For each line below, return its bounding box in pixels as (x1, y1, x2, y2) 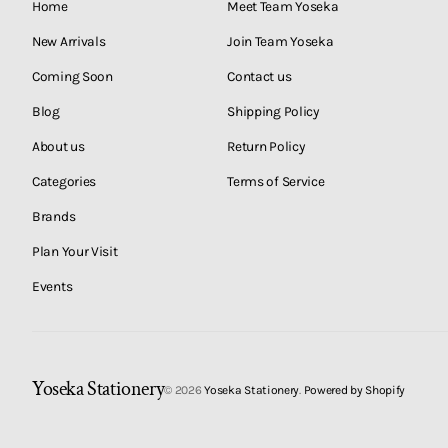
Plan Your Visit (32, 243, 118, 259)
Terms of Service (227, 173, 325, 189)
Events (32, 278, 73, 294)
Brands (32, 208, 76, 224)
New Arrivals (32, 33, 106, 49)
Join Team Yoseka (227, 33, 334, 49)
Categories (32, 173, 97, 189)
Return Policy (227, 138, 305, 154)
